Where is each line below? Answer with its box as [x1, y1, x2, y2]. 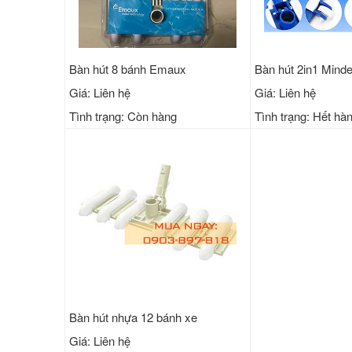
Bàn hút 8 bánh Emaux [69, 60, 186, 78]
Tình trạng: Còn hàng [69, 108, 177, 125]
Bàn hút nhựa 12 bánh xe [69, 308, 197, 325]
